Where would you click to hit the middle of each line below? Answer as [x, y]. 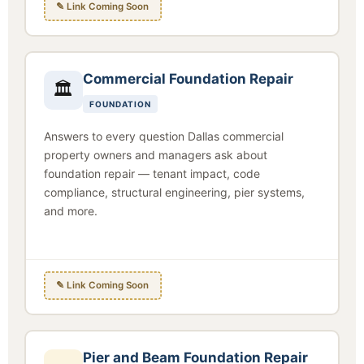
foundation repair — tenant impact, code [152, 173]
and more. [70, 210]
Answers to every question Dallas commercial [163, 136]
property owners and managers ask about [155, 154]
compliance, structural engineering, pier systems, [174, 192]
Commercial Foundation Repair [188, 78]
